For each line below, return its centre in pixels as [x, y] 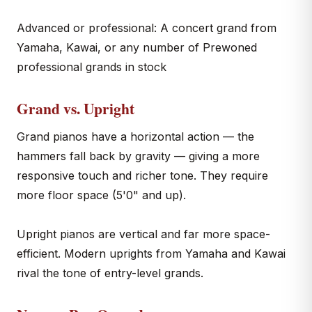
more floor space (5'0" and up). [101, 195]
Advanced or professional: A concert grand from [147, 28]
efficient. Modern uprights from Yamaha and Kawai [151, 253]
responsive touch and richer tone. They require [142, 175]
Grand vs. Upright [76, 108]
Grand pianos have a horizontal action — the [135, 136]
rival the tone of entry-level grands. [110, 273]
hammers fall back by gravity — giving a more [138, 156]
